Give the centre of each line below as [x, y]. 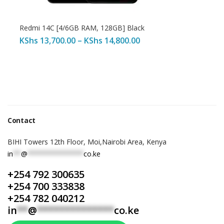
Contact [21, 120]
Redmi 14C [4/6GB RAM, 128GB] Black [82, 28]
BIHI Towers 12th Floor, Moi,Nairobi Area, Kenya [87, 142]
